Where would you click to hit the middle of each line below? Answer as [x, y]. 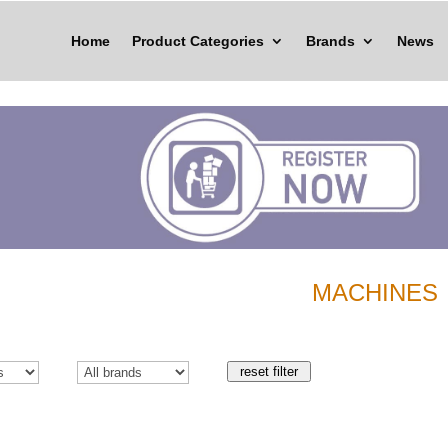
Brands [330, 41]
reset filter [268, 371]
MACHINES [375, 292]
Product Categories [197, 41]
